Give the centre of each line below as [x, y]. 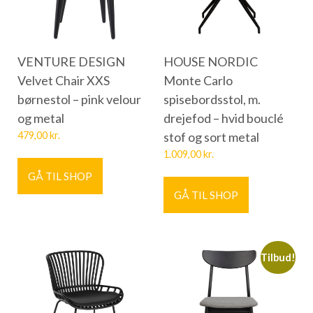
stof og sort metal [211, 137]
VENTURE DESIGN [71, 61]
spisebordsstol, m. [212, 99]
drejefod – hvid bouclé [224, 118]
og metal [41, 118]
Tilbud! [278, 258]
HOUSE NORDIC [211, 61]
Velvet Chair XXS [64, 80]
